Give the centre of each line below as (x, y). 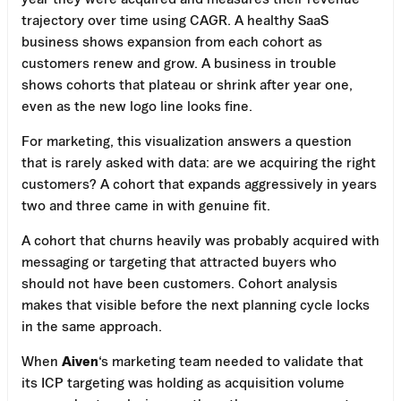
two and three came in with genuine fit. (146, 205)
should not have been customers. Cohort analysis (179, 282)
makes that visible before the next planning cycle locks (196, 304)
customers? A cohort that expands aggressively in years (199, 183)
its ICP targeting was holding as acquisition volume (183, 382)
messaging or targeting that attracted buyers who (179, 261)
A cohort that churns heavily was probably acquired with (200, 239)
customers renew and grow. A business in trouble (179, 62)
